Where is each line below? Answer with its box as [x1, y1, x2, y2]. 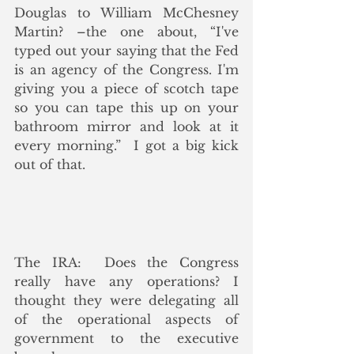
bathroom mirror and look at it [14, 118, 239, 134]
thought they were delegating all [14, 292, 239, 308]
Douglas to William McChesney [14, 4, 239, 21]
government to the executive [14, 330, 239, 346]
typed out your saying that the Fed [14, 42, 239, 58]
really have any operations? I [14, 273, 239, 289]
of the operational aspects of [14, 311, 239, 327]
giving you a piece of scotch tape [14, 80, 239, 96]
